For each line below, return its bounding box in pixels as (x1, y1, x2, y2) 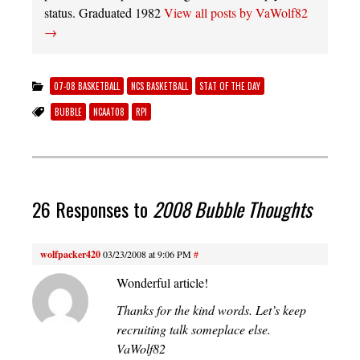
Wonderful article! (117, 274, 208, 292)
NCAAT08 (93, 105, 125, 119)
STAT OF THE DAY (199, 79, 260, 92)
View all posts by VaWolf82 (164, 3, 308, 21)
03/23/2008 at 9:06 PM (103, 247, 191, 261)
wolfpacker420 (40, 247, 100, 262)
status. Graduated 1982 (44, 3, 164, 21)
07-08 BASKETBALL (54, 79, 120, 92)
